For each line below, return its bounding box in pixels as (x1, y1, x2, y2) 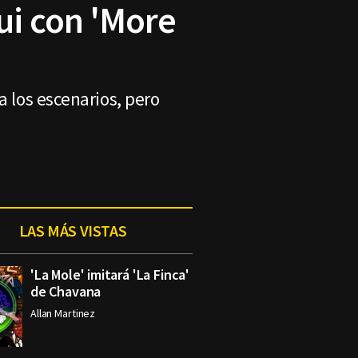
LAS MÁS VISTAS (18, 221, 127, 241)
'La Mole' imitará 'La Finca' (30, 265, 189, 284)
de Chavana (30, 282, 101, 300)
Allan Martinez (30, 306, 96, 320)
